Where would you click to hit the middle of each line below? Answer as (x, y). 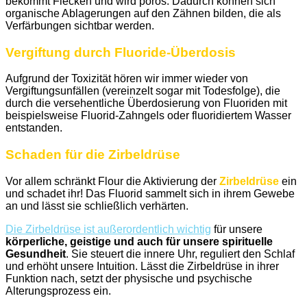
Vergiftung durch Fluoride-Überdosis (121, 52)
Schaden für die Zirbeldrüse (93, 155)
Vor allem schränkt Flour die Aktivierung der (112, 181)
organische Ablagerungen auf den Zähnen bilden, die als (143, 13)
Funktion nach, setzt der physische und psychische (129, 278)
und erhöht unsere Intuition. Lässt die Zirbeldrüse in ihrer (142, 266)
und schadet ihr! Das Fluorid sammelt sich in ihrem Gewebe (150, 193)
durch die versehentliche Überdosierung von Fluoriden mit (146, 103)
